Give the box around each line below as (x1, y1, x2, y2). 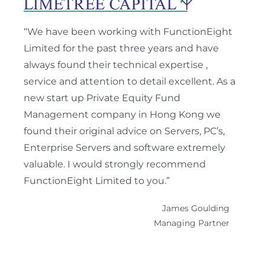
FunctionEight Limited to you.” (24, 175, 170, 186)
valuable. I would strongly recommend (24, 159, 206, 170)
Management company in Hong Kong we (24, 109, 221, 120)
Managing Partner (154, 218, 230, 228)
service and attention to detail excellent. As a (24, 76, 235, 87)
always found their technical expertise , (24, 59, 208, 70)
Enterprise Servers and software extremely (24, 142, 225, 153)
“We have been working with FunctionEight (24, 26, 232, 37)
